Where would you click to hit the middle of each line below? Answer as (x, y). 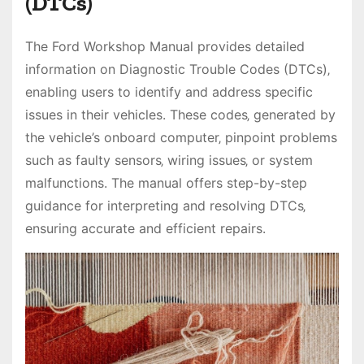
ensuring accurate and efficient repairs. (145, 229)
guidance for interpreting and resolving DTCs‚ (165, 206)
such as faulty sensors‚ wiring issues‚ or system (169, 160)
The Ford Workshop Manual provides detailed (165, 47)
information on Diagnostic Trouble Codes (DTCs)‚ (178, 69)
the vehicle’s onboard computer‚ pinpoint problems (181, 138)
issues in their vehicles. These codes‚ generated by (180, 115)
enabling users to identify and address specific (169, 92)
